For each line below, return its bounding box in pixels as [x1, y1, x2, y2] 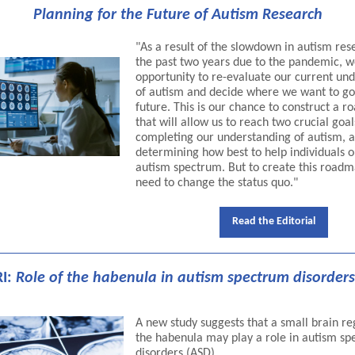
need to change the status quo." [136, 177, 298, 189]
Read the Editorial [231, 216, 315, 227]
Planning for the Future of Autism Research [32, 7, 323, 23]
